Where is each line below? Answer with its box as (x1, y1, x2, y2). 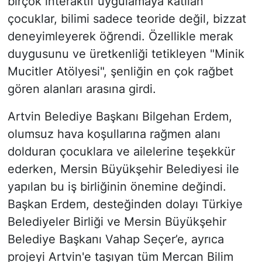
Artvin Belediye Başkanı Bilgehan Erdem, (7, 109, 232, 124)
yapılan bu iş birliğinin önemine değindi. (7, 180, 226, 194)
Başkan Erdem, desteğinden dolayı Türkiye (7, 197, 243, 212)
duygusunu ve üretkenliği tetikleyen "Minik (7, 47, 244, 61)
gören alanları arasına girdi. (7, 82, 156, 96)
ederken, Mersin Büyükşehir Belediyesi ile (7, 162, 239, 177)
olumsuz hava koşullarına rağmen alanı (7, 127, 220, 142)
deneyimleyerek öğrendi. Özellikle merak (7, 29, 233, 44)
